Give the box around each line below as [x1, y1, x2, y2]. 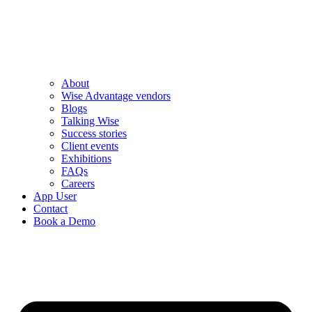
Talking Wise [61, 115, 119, 127]
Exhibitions [61, 153, 111, 165]
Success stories [61, 127, 127, 140]
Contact [33, 203, 68, 215]
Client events [61, 140, 118, 153]
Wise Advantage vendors [61, 90, 171, 102]
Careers [61, 178, 95, 190]
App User [33, 190, 77, 203]
